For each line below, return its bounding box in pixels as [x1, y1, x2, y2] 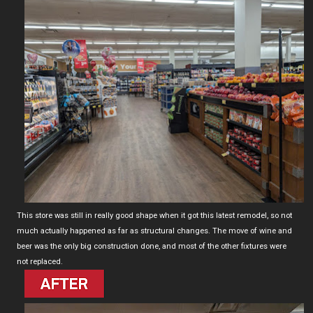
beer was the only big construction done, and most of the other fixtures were [17, 242, 286, 252]
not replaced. [17, 257, 63, 267]
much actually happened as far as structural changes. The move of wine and [17, 226, 292, 236]
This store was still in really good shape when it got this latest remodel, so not [17, 211, 292, 221]
